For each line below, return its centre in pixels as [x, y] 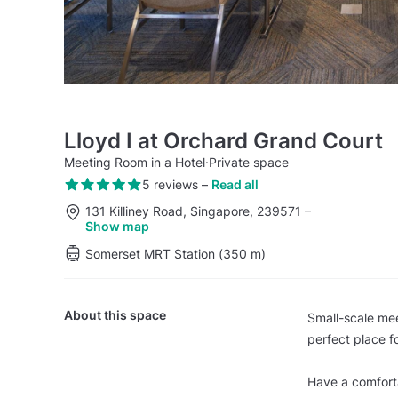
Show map [117, 226]
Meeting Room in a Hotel [135, 162]
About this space [115, 315]
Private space [249, 162]
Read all [235, 185]
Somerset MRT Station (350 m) [175, 253]
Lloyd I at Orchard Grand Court [223, 141]
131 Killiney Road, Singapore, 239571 [195, 211]
